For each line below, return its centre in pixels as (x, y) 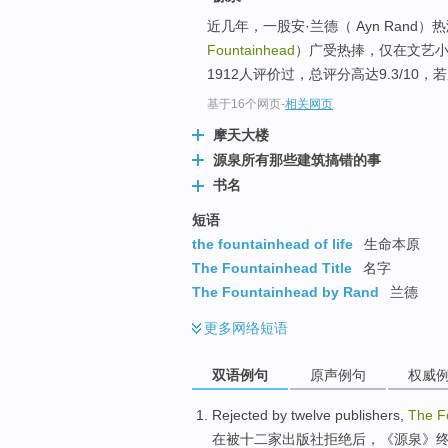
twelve (311, 414)
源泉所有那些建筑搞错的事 (297, 160)
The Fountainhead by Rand (285, 291)
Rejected (240, 414)
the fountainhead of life (272, 243)
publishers (367, 414)
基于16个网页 (244, 104)
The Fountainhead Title (272, 267)
